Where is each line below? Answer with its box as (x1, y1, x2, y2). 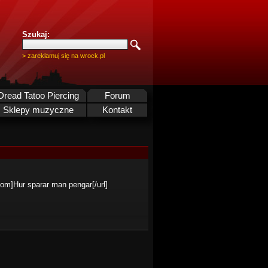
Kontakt (102, 105, 132, 115)
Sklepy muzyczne (3, 105, 74, 115)
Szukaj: (22, 30, 50, 39)
